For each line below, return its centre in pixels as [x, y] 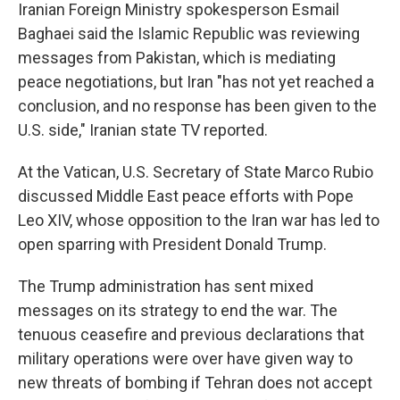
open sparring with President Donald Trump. [172, 244]
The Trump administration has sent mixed [166, 286]
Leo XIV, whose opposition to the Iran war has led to [199, 220]
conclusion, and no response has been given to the [197, 106]
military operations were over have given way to [185, 358]
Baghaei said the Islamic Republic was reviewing [189, 33]
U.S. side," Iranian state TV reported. [143, 130]
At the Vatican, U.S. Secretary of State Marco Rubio [196, 172]
